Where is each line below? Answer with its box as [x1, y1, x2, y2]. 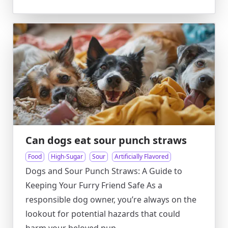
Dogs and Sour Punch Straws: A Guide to [25, 165, 182, 177]
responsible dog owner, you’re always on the [25, 194, 196, 205]
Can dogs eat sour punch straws [25, 133, 187, 147]
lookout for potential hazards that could [25, 208, 180, 219]
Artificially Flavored [115, 152, 168, 161]
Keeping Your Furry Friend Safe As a [25, 180, 162, 191]
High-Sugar [51, 152, 83, 161]
